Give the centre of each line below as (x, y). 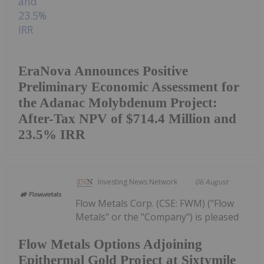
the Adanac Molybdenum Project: (118, 103)
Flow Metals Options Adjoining (110, 244)
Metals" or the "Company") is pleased (157, 217)
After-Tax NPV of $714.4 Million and (127, 119)
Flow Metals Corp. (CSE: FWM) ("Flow (155, 204)
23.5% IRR (52, 135)
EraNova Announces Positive (103, 71)
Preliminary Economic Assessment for (129, 87)
